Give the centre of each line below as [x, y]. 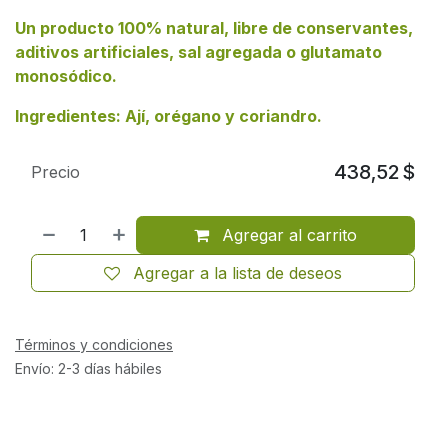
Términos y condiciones [94, 344]
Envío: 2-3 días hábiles [88, 368]
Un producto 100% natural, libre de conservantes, [214, 27]
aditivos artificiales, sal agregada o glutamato [198, 51]
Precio [55, 171]
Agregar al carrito [287, 234]
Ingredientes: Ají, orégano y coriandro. [168, 115]
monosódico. [68, 75]
